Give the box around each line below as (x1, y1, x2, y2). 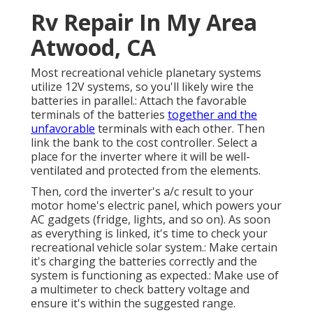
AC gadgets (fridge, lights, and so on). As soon (31, 212, 270, 228)
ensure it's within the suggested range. (31, 296, 235, 312)
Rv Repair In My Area (31, 7, 257, 38)
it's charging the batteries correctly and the (31, 254, 257, 270)
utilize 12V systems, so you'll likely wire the (31, 79, 254, 95)
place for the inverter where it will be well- (31, 149, 250, 165)
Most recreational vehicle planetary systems (31, 65, 261, 81)
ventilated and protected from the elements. (31, 163, 261, 179)
